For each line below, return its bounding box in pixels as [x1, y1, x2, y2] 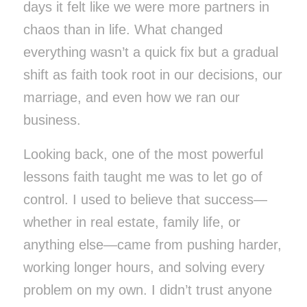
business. [23, 112, 81, 127]
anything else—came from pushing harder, [23, 236, 282, 252]
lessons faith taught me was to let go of [23, 169, 262, 184]
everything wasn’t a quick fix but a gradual [23, 44, 278, 60]
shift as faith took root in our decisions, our [23, 66, 282, 82]
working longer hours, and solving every [23, 259, 265, 275]
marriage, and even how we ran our [23, 89, 240, 105]
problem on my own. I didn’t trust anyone [23, 282, 272, 297]
